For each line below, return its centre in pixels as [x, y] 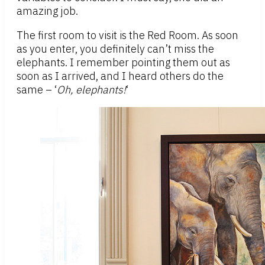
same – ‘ [37, 90]
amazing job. [47, 11]
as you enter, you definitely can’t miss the [115, 49]
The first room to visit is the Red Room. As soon [127, 35]
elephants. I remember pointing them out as [123, 63]
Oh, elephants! [91, 90]
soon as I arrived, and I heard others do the [120, 76]
